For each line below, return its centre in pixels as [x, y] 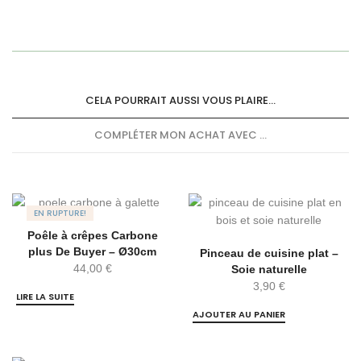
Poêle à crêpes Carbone [92, 236]
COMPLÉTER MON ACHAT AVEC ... [180, 135]
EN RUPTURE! [60, 214]
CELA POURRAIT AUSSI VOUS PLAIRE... [180, 101]
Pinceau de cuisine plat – [269, 253]
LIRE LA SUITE [45, 297]
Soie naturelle [269, 270]
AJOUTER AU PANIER [239, 315]
